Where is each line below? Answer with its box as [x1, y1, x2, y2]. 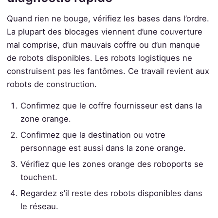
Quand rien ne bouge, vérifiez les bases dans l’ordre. [6, 13, 209, 23]
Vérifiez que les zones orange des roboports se [20, 159, 204, 169]
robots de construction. [6, 79, 97, 89]
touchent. [20, 172, 58, 182]
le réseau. [20, 201, 59, 211]
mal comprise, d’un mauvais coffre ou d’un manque [6, 39, 200, 50]
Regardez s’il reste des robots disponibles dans [20, 188, 203, 198]
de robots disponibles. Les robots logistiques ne [6, 53, 192, 63]
